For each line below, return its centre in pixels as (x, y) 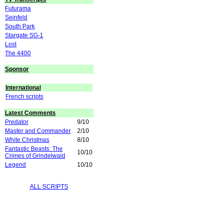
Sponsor (17, 69)
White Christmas (27, 140)
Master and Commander (38, 131)
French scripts (24, 97)
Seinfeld (16, 17)
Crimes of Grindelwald (35, 156)
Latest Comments (30, 113)
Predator (17, 122)
